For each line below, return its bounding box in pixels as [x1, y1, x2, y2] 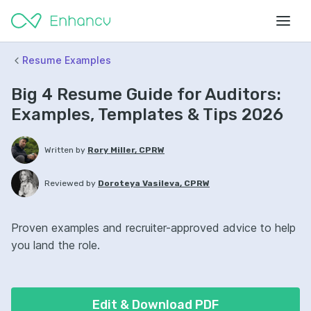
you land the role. [11, 238, 100, 252]
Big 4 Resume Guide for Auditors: [11, 85, 281, 104]
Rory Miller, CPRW [87, 145, 165, 155]
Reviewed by [44, 178, 96, 188]
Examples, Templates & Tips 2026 [11, 105, 283, 124]
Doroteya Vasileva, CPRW [98, 178, 210, 188]
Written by [44, 145, 85, 155]
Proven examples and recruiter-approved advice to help [11, 221, 296, 235]
